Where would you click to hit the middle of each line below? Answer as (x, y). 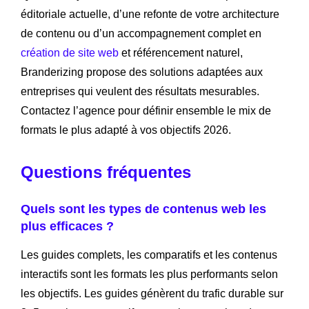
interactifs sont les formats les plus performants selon (149, 275)
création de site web (70, 53)
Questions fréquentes (106, 172)
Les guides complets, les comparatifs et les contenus (149, 255)
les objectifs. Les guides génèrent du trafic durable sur (152, 294)
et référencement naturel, (181, 53)
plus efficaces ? (67, 227)
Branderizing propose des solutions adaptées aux (142, 72)
